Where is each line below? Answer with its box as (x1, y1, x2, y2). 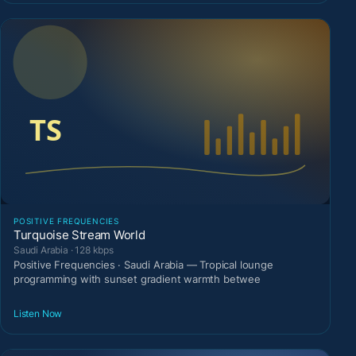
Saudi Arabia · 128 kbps (14, 244, 114, 257)
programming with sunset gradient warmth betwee (14, 273, 261, 286)
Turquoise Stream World (14, 227, 145, 243)
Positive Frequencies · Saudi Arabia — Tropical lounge (14, 258, 273, 272)
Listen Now (14, 307, 63, 319)
